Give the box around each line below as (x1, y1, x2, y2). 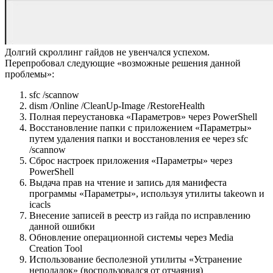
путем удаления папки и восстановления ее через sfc (29, 133, 248, 144)
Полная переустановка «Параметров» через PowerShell (29, 112, 257, 122)
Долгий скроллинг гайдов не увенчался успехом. (5, 47, 210, 58)
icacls (29, 199, 51, 210)
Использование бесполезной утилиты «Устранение (29, 254, 242, 265)
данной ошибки (29, 221, 95, 232)
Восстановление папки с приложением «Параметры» (29, 122, 252, 133)
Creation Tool (29, 243, 82, 254)
